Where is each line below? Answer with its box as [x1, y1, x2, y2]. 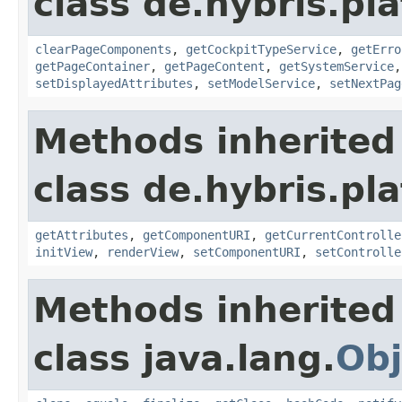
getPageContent [164, 58, 265, 74]
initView [35, 244, 92, 259]
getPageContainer [35, 58, 150, 74]
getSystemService [279, 58, 394, 74]
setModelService [207, 75, 315, 91]
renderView [107, 244, 179, 259]
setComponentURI [193, 244, 301, 259]
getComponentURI [143, 227, 250, 242]
